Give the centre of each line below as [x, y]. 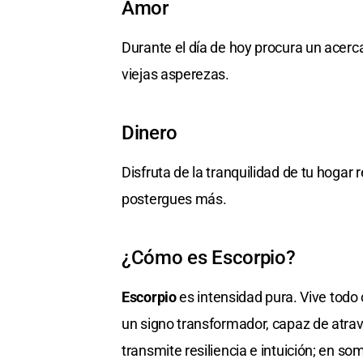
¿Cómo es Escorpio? [209, 258]
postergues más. [174, 199]
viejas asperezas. [175, 75]
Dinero [149, 133]
